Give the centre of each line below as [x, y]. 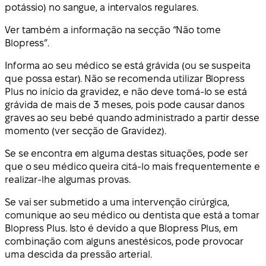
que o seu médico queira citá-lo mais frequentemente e [132, 166]
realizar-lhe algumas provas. [68, 179]
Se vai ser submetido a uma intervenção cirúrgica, [117, 202]
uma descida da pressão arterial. [78, 254]
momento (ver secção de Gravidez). [85, 131]
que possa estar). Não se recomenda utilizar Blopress [125, 78]
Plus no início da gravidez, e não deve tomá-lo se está [126, 91]
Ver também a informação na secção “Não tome [113, 30]
